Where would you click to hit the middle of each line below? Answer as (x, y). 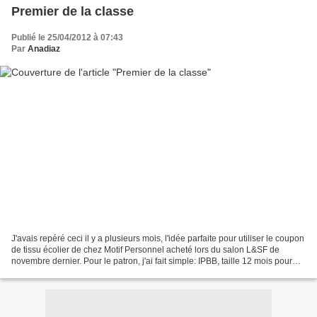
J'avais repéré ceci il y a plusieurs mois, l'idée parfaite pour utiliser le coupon (158, 238)
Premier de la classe (73, 12)
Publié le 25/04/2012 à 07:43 (67, 38)
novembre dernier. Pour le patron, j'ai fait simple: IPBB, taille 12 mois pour (152, 261)
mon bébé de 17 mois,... (57, 272)
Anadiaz (44, 49)
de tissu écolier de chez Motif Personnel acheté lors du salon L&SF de (145, 249)
